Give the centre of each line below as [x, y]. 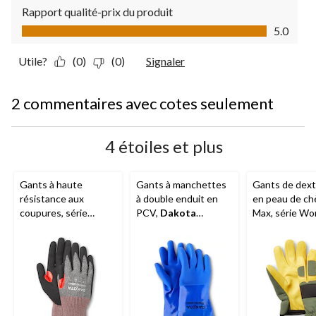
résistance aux [52, 198]
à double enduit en [177, 198]
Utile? [33, 61]
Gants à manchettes [181, 184]
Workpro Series [173, 226]
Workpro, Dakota [57, 226]
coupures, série [54, 212]
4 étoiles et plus [164, 146]
